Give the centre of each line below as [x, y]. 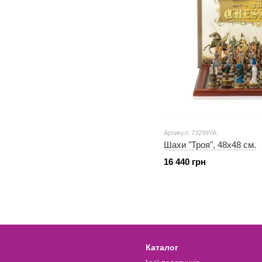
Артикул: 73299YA [190, 132]
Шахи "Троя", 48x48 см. [210, 144]
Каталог [162, 247]
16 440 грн [185, 161]
